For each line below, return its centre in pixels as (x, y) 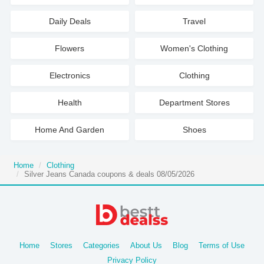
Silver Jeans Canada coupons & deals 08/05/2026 (110, 174)
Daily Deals (70, 21)
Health (70, 103)
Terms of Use (222, 245)
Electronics (70, 75)
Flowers (70, 48)
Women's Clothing (194, 48)
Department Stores (194, 103)
